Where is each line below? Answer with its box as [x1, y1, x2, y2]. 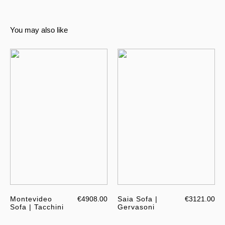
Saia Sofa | [118, 195, 158, 203]
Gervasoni [118, 203, 155, 211]
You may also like [10, 25, 68, 34]
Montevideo [10, 195, 52, 203]
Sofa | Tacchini [10, 203, 64, 211]
